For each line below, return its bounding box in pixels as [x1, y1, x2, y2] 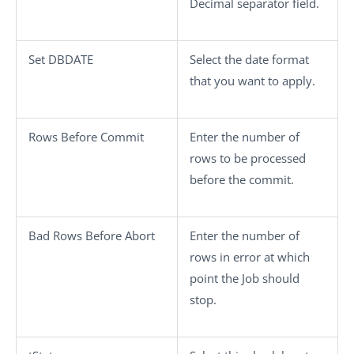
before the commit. [190, 171, 294, 187]
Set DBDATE [28, 51, 93, 67]
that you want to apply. [190, 73, 315, 88]
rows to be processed [190, 150, 306, 166]
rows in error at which [190, 249, 310, 265]
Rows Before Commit [28, 129, 144, 145]
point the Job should [190, 270, 299, 286]
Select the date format [190, 51, 309, 67]
